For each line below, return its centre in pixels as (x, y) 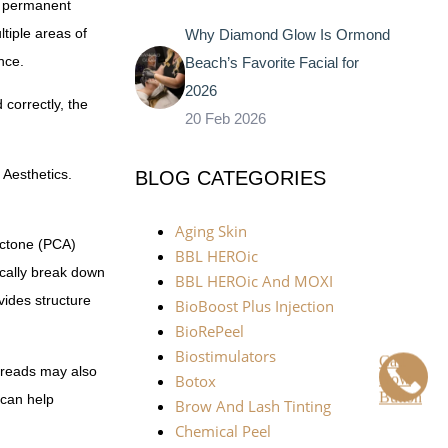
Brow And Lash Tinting (252, 406)
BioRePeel (209, 331)
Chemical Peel (222, 431)
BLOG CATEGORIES (230, 178)
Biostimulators (225, 356)
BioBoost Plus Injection (254, 306)
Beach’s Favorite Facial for (271, 63)
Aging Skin (210, 231)
